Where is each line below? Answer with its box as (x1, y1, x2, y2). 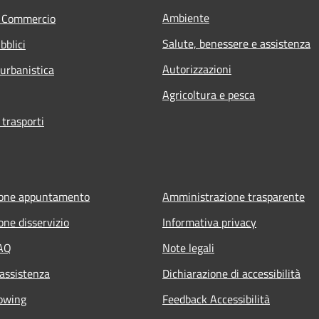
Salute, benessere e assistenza (162, 35, 310, 53)
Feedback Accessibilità (162, 291, 270, 308)
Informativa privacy (162, 214, 256, 231)
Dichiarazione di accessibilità (162, 265, 300, 283)
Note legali (162, 239, 214, 257)
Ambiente (162, 9, 209, 27)
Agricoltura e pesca (162, 86, 255, 104)
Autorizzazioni (162, 61, 231, 78)
